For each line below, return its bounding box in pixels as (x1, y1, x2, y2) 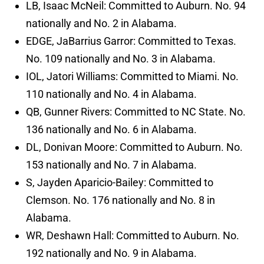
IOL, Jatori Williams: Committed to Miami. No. (26, 70, 239, 83)
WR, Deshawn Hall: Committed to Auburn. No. (26, 229, 239, 242)
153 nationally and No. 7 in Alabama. (26, 159, 197, 171)
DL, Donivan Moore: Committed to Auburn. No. (26, 141, 243, 154)
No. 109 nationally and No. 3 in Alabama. (26, 52, 216, 65)
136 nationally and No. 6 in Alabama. (26, 123, 197, 136)
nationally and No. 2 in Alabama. (26, 17, 177, 30)
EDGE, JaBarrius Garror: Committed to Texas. (26, 35, 236, 48)
